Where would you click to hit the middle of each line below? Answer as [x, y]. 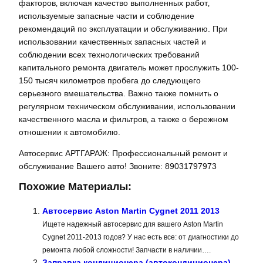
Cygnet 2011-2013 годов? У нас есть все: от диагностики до [141, 237]
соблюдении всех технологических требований [109, 54]
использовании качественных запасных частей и [112, 41]
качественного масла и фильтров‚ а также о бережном [124, 119]
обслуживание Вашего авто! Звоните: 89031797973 [118, 166]
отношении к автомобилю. [70, 132]
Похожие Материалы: [75, 187]
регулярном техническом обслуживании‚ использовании [127, 106]
